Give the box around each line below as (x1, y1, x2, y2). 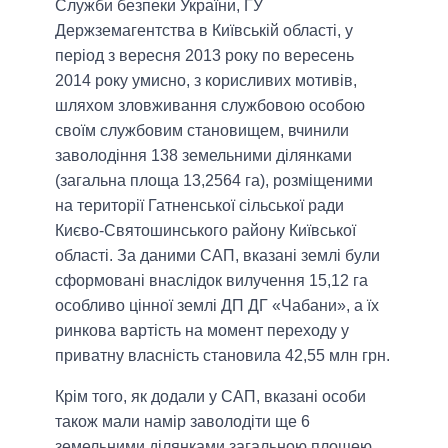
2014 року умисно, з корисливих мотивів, (55, 72, 357, 90)
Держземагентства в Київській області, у (55, 22, 353, 40)
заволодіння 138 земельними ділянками (55, 147, 352, 165)
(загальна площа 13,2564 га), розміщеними (55, 172, 373, 190)
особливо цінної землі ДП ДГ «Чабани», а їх (55, 297, 379, 315)
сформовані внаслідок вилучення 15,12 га (55, 272, 368, 290)
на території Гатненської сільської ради (55, 197, 344, 215)
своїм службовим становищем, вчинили (55, 122, 349, 140)
